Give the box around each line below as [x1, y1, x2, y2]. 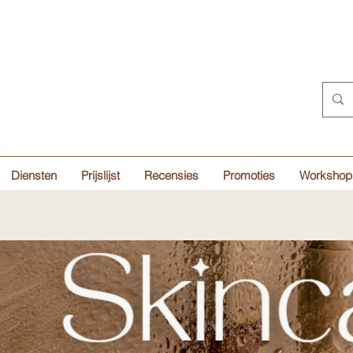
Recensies [144, 167, 199, 183]
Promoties [223, 167, 275, 183]
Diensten [11, 167, 57, 183]
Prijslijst [81, 167, 120, 183]
